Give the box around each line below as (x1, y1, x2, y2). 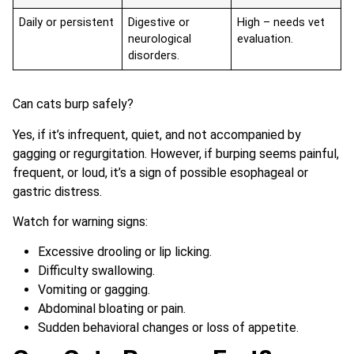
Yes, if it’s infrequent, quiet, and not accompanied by (13, 126, 301, 142)
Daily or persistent (19, 16, 115, 30)
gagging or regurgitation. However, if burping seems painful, (13, 145, 339, 161)
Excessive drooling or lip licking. (38, 244, 212, 260)
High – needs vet (237, 16, 326, 30)
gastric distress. (13, 183, 102, 199)
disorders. (128, 49, 180, 63)
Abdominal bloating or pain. (38, 301, 186, 317)
